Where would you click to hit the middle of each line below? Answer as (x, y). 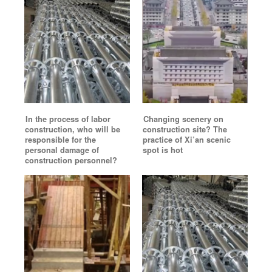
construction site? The (185, 129)
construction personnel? (71, 160)
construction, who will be (73, 129)
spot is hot (163, 150)
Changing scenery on (183, 119)
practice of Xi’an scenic (187, 140)
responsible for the (60, 140)
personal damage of (62, 150)
